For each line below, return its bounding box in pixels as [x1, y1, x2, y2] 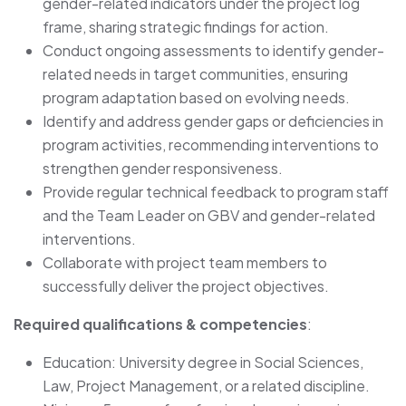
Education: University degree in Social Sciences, [43, 352, 363, 372]
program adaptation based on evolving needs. [43, 87, 350, 107]
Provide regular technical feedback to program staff [43, 181, 389, 201]
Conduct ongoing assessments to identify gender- [43, 40, 384, 60]
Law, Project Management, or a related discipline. [43, 375, 370, 395]
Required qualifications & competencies [14, 314, 307, 333]
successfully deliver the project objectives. [43, 275, 329, 295]
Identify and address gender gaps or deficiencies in [43, 111, 383, 130]
